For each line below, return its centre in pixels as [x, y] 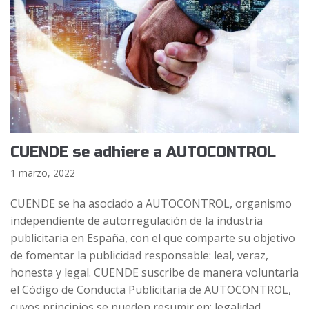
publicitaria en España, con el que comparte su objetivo [153, 238]
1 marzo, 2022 [43, 172]
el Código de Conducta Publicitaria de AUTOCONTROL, [151, 289]
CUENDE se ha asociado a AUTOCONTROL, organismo [151, 203]
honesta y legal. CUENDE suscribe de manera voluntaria [154, 272]
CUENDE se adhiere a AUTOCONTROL [143, 152]
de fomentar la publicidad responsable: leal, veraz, [139, 255]
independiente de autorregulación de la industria [137, 220]
